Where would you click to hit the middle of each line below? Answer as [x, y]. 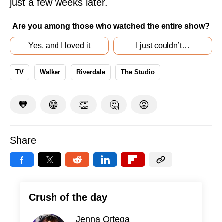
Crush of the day [68, 197]
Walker [50, 72]
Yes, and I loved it [59, 46]
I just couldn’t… [163, 46]
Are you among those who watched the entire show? [111, 26]
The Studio [138, 72]
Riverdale [91, 72]
